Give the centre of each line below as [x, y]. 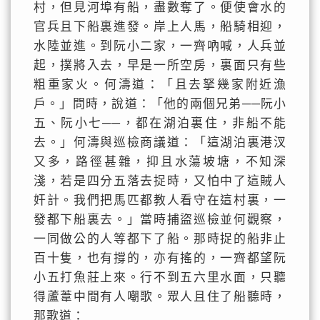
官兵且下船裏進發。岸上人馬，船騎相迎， [160, 27]
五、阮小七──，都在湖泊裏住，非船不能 [160, 123]
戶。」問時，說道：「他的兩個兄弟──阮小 [160, 104]
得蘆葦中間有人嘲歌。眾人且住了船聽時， [160, 297]
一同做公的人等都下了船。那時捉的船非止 [160, 239]
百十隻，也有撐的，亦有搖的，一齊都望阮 [160, 258]
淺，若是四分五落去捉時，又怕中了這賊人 [160, 181]
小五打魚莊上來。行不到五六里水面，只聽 [160, 277]
